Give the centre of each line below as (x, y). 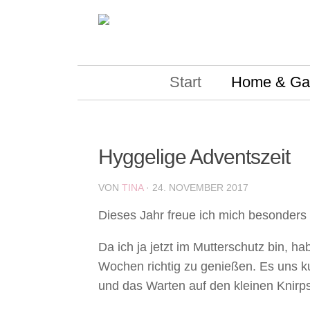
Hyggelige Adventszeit (194, 157)
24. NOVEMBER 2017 (200, 188)
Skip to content (58, 19)
